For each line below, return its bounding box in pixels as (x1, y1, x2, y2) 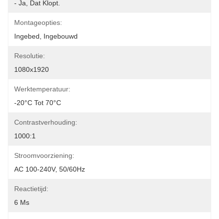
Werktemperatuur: (14, 85, 70, 93)
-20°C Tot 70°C (14, 99, 61, 107)
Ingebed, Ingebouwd (14, 32, 78, 40)
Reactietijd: (14, 185, 48, 193)
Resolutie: (14, 52, 45, 60)
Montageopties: (14, 19, 62, 26)
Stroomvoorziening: (14, 152, 74, 159)
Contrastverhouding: (14, 118, 77, 126)
